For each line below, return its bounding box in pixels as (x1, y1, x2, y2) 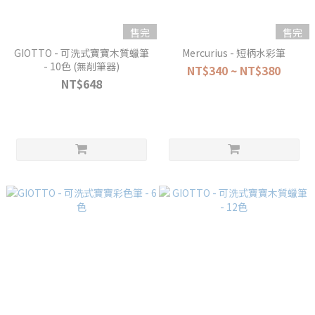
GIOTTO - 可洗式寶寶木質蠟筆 (13, 46, 149, 60)
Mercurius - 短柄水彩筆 (182, 46, 285, 60)
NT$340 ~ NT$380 (187, 62, 281, 79)
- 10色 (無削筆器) (43, 59, 120, 73)
